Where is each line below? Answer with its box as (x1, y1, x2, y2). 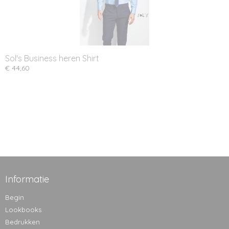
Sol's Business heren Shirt (5, 53, 99, 63)
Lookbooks (5, 205, 41, 214)
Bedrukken (5, 218, 40, 226)
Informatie (5, 173, 49, 185)
